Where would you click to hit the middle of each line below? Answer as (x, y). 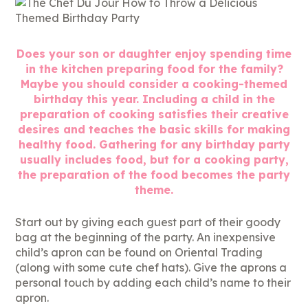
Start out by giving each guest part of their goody (148, 222)
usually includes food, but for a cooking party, (154, 159)
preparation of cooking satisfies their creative (154, 114)
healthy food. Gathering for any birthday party (154, 144)
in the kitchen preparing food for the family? (154, 69)
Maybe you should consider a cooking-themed (154, 84)
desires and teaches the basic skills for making (154, 129)
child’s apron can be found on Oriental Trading (139, 252)
